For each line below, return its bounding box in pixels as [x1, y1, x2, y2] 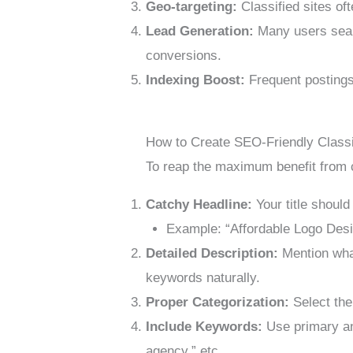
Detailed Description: [146, 245, 279, 261]
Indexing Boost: [146, 72, 246, 88]
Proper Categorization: [146, 294, 290, 310]
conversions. [146, 48, 222, 64]
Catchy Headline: [146, 196, 253, 212]
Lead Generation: [146, 24, 255, 39]
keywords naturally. [146, 269, 261, 285]
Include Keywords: [146, 318, 263, 334]
